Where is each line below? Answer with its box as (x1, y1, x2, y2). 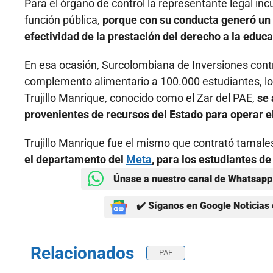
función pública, (24, 13, 102, 27)
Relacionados (30, 243, 134, 264)
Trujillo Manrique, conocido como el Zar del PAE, (24, 91, 257, 105)
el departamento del (24, 153, 126, 166)
